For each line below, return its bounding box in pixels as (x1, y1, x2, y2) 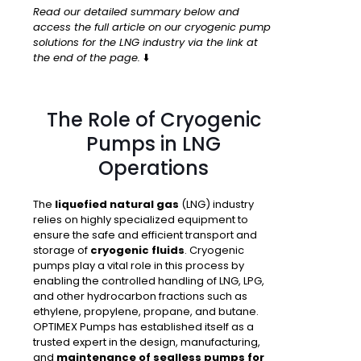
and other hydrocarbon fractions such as (33, 288, 247, 305)
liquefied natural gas (55, 197, 179, 213)
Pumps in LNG (86, 131, 221, 158)
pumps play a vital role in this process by (33, 258, 244, 274)
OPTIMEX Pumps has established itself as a (33, 319, 254, 335)
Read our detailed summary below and (33, 4, 239, 20)
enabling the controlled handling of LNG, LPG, (33, 273, 264, 289)
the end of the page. (33, 50, 143, 66)
